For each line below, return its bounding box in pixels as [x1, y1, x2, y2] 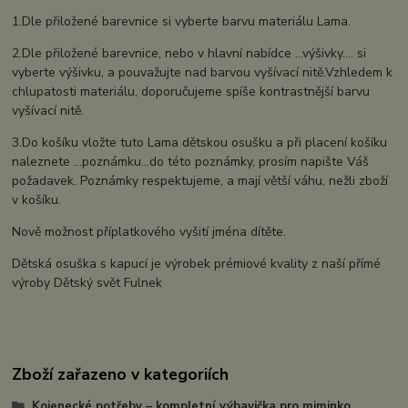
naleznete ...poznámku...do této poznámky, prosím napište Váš [12, 153, 370, 171]
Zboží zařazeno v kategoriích [12, 363, 229, 386]
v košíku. [12, 191, 62, 209]
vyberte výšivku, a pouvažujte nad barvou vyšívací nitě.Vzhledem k [12, 64, 393, 82]
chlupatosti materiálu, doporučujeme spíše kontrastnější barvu [12, 83, 371, 101]
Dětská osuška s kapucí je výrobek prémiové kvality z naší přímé [12, 255, 382, 273]
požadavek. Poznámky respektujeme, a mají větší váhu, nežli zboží [12, 172, 389, 190]
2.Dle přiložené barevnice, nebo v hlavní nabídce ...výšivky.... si [12, 45, 367, 63]
